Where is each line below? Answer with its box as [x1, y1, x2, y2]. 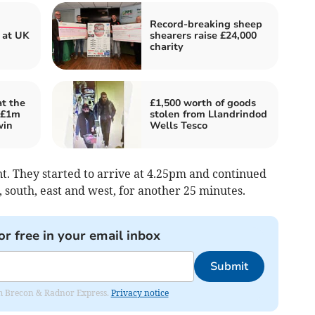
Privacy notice [110, 288, 169, 299]
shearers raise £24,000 [150, 29, 257, 43]
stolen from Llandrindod [150, 108, 267, 122]
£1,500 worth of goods [150, 96, 256, 110]
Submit [210, 259, 248, 275]
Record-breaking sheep [150, 18, 262, 32]
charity [150, 40, 184, 54]
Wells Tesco [150, 119, 207, 133]
